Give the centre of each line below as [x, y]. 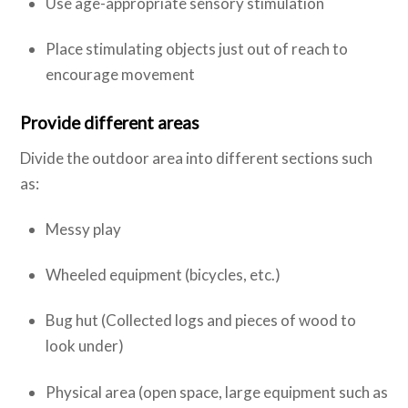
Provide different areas [110, 122]
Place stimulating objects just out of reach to [196, 49]
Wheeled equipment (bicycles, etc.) [163, 275]
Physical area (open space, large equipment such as [216, 392]
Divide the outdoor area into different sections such [197, 158]
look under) [84, 346]
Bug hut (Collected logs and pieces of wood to [200, 321]
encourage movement [120, 75]
